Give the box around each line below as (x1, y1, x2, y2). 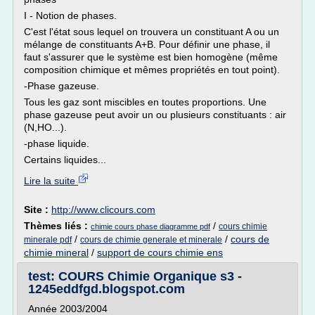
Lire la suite (24, 175, 78, 186)
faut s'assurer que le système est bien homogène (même (24, 51, 278, 63)
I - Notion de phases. (24, 10, 117, 21)
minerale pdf (24, 235, 72, 245)
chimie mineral (24, 247, 89, 258)
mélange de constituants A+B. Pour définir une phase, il (24, 39, 270, 50)
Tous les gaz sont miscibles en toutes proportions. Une (24, 96, 266, 108)
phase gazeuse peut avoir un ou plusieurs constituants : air (24, 109, 286, 120)
